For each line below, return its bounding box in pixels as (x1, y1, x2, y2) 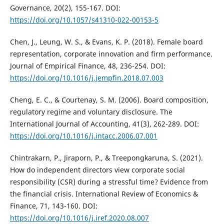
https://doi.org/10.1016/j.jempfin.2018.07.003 (9, 73, 163, 83)
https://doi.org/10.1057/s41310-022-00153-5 (9, 15, 158, 25)
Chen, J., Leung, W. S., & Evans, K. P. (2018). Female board (9, 37, 203, 47)
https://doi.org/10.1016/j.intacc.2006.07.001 (9, 131, 157, 141)
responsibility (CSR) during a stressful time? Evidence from (9, 177, 208, 187)
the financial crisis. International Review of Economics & (9, 189, 198, 199)
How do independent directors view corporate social (9, 165, 185, 175)
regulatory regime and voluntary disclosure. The (9, 107, 172, 117)
